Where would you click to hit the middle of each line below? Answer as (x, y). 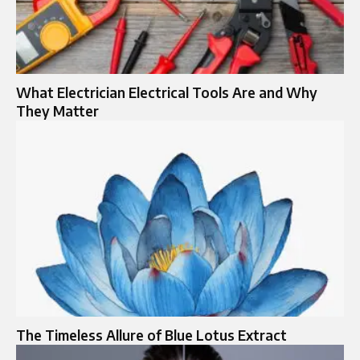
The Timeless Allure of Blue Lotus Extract (151, 335)
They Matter (57, 110)
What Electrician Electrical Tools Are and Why (167, 92)
